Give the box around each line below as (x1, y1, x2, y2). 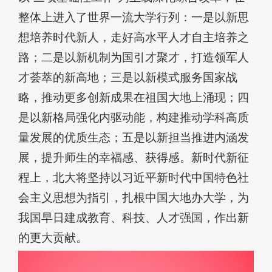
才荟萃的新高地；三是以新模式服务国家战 (18, 71, 237, 84)
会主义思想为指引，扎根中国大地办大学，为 (18, 191, 249, 205)
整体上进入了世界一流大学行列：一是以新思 (18, 11, 249, 24)
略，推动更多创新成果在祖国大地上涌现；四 (18, 91, 249, 104)
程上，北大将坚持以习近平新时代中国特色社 (18, 171, 249, 185)
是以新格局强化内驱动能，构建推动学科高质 (18, 111, 249, 124)
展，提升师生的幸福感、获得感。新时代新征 (18, 151, 249, 165)
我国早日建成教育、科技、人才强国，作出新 (18, 211, 249, 225)
